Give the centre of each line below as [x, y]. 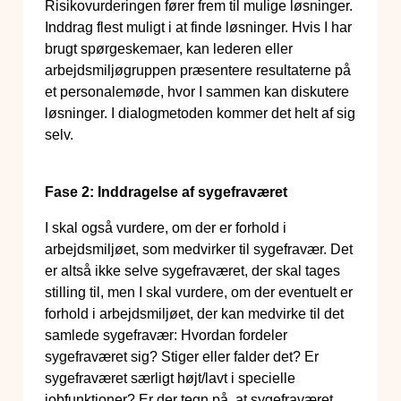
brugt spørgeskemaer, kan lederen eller [169, 49]
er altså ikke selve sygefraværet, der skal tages [192, 271]
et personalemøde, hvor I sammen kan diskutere [197, 92]
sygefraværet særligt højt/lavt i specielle [170, 379]
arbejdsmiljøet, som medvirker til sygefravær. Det [199, 250]
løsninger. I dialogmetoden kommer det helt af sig [200, 114]
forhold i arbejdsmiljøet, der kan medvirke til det [194, 314]
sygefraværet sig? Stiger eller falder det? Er [182, 357]
